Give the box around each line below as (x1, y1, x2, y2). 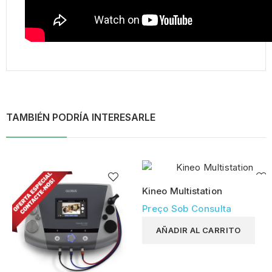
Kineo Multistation (142, 185, 222, 197)
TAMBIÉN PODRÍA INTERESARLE (6, 111, 155, 124)
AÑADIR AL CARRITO (156, 225, 241, 236)
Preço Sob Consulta (142, 203, 232, 215)
